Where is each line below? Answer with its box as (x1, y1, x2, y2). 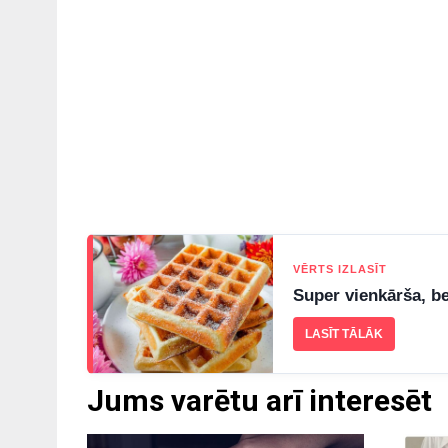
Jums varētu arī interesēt (87, 383, 432, 419)
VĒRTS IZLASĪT (293, 263, 387, 276)
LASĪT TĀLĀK (305, 327, 383, 342)
